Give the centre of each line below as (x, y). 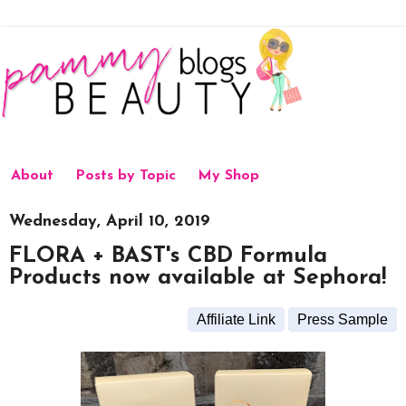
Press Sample (343, 320)
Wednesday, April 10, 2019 (110, 221)
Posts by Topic (126, 176)
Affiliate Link (236, 320)
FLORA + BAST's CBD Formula (168, 257)
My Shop (228, 176)
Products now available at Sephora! (198, 279)
